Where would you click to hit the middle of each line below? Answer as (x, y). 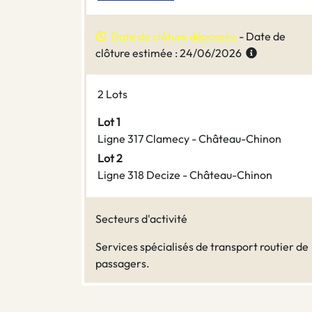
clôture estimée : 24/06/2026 (171, 53)
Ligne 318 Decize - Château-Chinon (185, 175)
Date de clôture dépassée (172, 37)
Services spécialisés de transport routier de (202, 247)
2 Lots (112, 94)
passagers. (123, 264)
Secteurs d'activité (141, 219)
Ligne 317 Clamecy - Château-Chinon (189, 139)
